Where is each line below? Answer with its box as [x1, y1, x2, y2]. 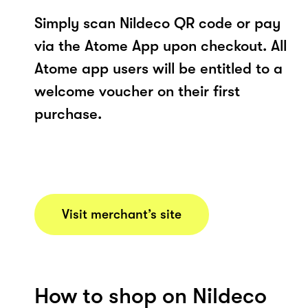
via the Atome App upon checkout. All [34, 36, 287, 54]
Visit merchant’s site [62, 206, 181, 222]
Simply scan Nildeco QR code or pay [34, 14, 280, 32]
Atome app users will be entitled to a [34, 59, 283, 77]
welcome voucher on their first [34, 82, 240, 100]
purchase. [34, 104, 102, 122]
